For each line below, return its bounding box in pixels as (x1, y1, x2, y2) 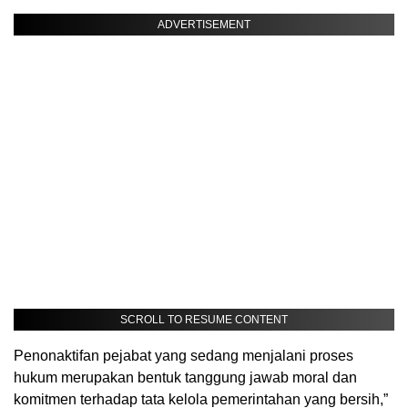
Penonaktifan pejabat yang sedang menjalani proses (14, 348, 353, 364)
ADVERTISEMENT (158, 18, 250, 32)
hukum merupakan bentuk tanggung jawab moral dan (14, 370, 357, 386)
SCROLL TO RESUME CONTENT (120, 313, 288, 327)
